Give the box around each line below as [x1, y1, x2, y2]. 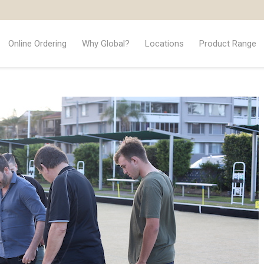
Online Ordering [8, 38, 67, 49]
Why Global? [81, 38, 130, 49]
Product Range [199, 38, 256, 49]
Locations [144, 38, 184, 49]
